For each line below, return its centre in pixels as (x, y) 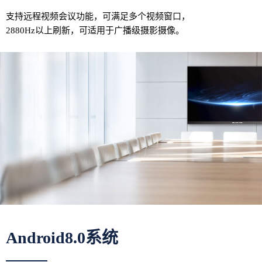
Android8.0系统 (62, 238)
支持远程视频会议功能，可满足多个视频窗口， (98, 16)
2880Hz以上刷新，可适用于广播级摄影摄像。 (95, 30)
